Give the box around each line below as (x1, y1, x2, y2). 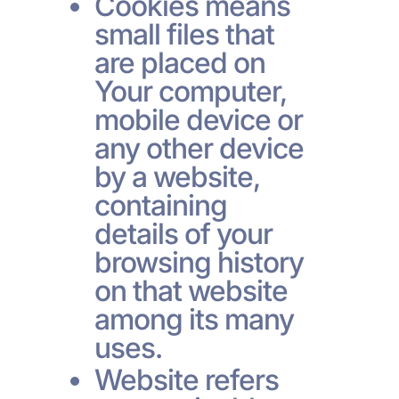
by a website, (94, 159, 261, 194)
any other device (94, 130, 305, 166)
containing (94, 187, 227, 223)
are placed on (94, 45, 266, 80)
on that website (94, 273, 289, 308)
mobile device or (94, 102, 304, 137)
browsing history (94, 244, 305, 280)
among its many (94, 301, 295, 337)
